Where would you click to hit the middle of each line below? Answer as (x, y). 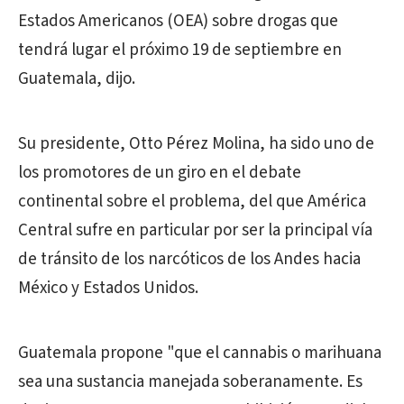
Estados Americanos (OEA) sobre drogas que (178, 21)
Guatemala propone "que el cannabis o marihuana (200, 353)
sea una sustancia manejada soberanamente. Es (190, 382)
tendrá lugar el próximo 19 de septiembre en (180, 50)
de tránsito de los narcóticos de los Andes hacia (189, 259)
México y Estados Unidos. (108, 288)
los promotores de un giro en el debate (160, 173)
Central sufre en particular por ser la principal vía (195, 230)
